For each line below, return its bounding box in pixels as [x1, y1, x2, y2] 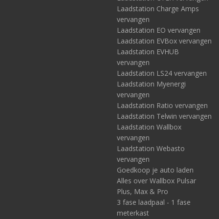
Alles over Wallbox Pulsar [117, 176, 196, 185]
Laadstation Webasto [117, 144, 185, 153]
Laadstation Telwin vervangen [117, 111, 212, 121]
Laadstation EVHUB [117, 47, 179, 56]
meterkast [117, 208, 149, 218]
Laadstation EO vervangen [117, 25, 200, 35]
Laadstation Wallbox [117, 122, 181, 131]
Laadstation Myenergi [117, 79, 186, 88]
